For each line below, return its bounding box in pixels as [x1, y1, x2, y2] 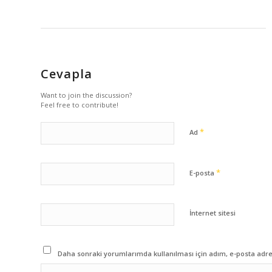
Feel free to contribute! [41, 100, 118, 109]
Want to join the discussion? [41, 90, 132, 100]
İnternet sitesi [189, 208, 236, 217]
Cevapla [41, 65, 92, 82]
